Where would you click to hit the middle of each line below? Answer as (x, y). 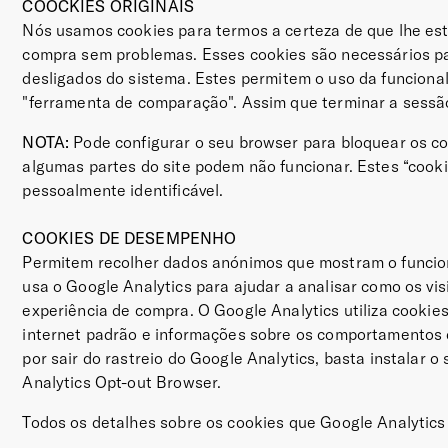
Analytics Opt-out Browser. (122, 382)
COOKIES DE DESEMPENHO (129, 238)
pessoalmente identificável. (123, 190)
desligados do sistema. (106, 78)
